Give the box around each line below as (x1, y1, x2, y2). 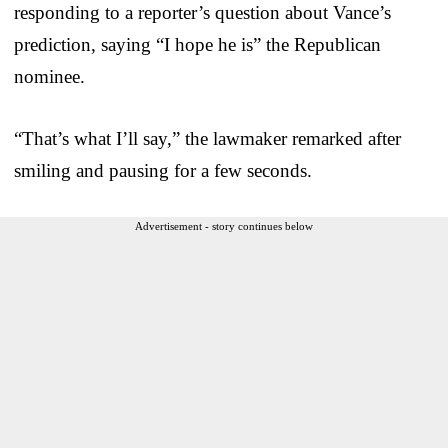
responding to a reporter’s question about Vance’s (14, 2, 391, 24)
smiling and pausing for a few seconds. (14, 160, 312, 182)
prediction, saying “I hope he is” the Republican (14, 34, 381, 56)
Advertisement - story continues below (135, 220, 313, 233)
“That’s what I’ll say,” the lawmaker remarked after (14, 128, 401, 150)
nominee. (14, 66, 85, 88)
